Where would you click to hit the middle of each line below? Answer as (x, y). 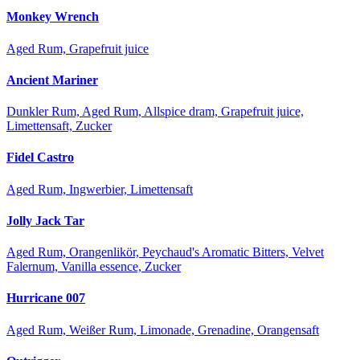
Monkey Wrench (53, 17)
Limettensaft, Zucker (59, 126)
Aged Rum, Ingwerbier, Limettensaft (100, 189)
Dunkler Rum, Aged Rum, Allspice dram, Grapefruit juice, (155, 112)
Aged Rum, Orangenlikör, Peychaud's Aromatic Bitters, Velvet (165, 252)
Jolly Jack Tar (45, 220)
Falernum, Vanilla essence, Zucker (94, 267)
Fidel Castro (40, 157)
